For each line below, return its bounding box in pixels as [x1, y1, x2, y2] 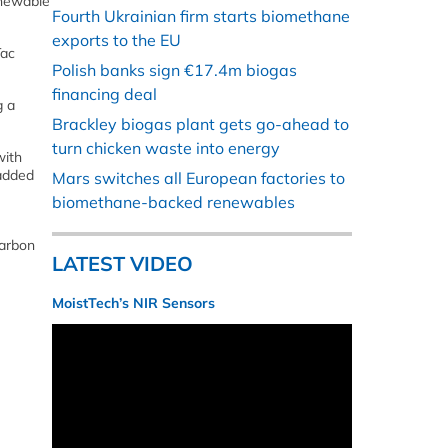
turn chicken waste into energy [52, 138, 280, 159]
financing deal [52, 84, 157, 105]
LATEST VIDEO [52, 251, 193, 277]
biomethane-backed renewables [52, 192, 295, 213]
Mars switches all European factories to [52, 168, 345, 189]
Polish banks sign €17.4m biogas [52, 60, 297, 81]
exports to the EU [52, 30, 181, 51]
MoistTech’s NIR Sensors [52, 294, 215, 313]
